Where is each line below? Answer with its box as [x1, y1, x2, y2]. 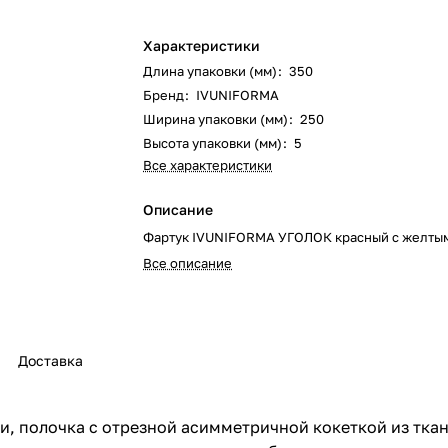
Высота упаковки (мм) [143, 135, 283, 151]
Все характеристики [143, 157, 273, 173]
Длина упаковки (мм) [143, 63, 278, 79]
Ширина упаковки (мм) [143, 111, 289, 127]
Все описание [143, 255, 233, 271]
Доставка [18, 352, 83, 370]
